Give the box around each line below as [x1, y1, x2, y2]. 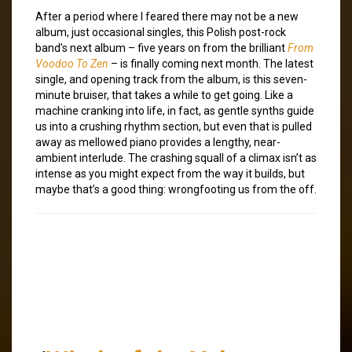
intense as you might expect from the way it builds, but [35, 167, 305, 180]
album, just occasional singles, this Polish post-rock [35, 25, 286, 38]
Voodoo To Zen [35, 57, 108, 70]
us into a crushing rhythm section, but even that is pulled [35, 119, 312, 133]
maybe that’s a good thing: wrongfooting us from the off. [35, 182, 317, 196]
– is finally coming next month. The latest [108, 57, 313, 70]
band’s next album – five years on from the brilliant [35, 41, 288, 54]
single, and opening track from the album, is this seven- [35, 72, 307, 86]
